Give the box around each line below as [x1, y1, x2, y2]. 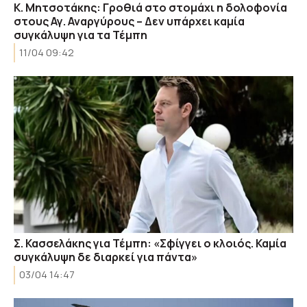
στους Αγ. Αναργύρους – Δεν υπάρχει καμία [14, 13, 245, 29]
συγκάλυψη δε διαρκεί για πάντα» [14, 249, 197, 265]
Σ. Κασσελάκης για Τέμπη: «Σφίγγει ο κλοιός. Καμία [14, 236, 286, 251]
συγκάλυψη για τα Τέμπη [14, 27, 147, 42]
